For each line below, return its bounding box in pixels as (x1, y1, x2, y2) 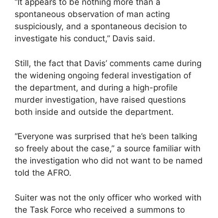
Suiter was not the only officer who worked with (15, 192, 201, 202)
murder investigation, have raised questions (15, 94, 186, 105)
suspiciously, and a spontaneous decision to (15, 21, 187, 32)
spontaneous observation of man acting (15, 9, 170, 19)
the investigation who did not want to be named (15, 156, 203, 166)
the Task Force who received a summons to (15, 204, 185, 215)
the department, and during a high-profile (15, 82, 178, 92)
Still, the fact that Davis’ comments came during (15, 58, 201, 68)
